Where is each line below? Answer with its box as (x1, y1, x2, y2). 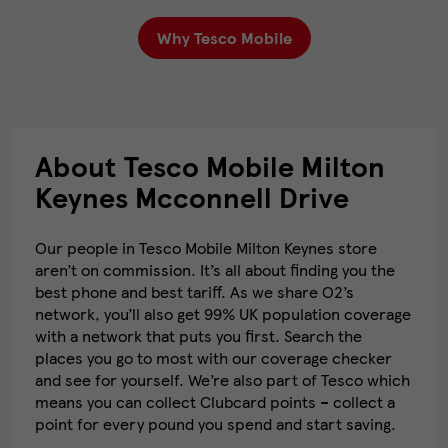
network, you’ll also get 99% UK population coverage (35, 302, 411, 326)
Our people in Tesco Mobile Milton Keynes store (35, 236, 377, 260)
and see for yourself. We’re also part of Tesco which (35, 368, 410, 392)
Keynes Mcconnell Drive (35, 177, 349, 218)
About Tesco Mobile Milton (35, 146, 385, 187)
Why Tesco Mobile (156, 26, 292, 50)
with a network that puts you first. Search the (35, 324, 362, 348)
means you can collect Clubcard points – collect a (35, 390, 395, 414)
